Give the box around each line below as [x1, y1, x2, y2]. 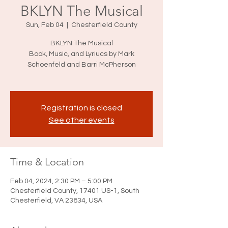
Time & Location [10, 156, 84, 168]
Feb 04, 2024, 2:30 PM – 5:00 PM [10, 178, 112, 185]
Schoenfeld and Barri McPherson [27, 61, 136, 68]
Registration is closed [41, 104, 122, 112]
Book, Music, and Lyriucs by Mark [28, 50, 134, 58]
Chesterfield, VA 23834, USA [10, 197, 102, 204]
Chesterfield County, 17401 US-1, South [10, 187, 139, 194]
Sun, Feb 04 [25, 21, 64, 28]
